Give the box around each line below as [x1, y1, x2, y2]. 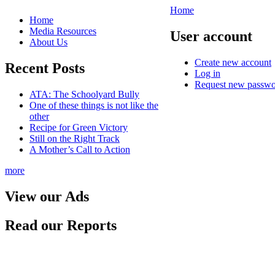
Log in [195, 68, 220, 79]
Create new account [195, 56, 271, 68]
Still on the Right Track [29, 133, 120, 144]
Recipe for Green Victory [29, 122, 128, 133]
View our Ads [5, 188, 89, 204]
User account [170, 28, 252, 44]
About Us [29, 37, 68, 47]
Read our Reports [5, 217, 117, 233]
